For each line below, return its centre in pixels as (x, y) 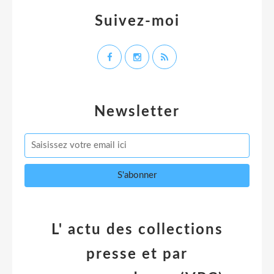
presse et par (137, 254)
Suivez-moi (137, 21)
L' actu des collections (137, 230)
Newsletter (137, 112)
